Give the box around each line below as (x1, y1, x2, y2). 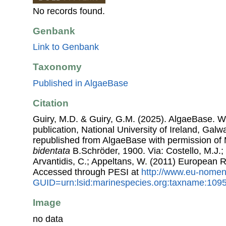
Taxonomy (33, 62, 82, 73)
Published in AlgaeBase (33, 78, 128, 88)
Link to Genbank (33, 42, 99, 52)
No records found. (33, 6, 105, 16)
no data (33, 213, 63, 224)
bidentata (33, 146, 70, 156)
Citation (33, 97, 69, 108)
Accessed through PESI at (33, 167, 141, 178)
